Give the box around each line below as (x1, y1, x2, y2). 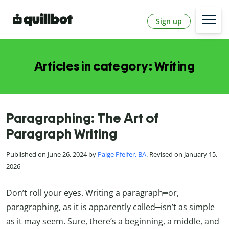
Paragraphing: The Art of (6, 110, 158, 126)
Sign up (156, 16, 182, 26)
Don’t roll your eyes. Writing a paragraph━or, (6, 187, 179, 198)
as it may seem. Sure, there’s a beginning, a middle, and (6, 215, 219, 227)
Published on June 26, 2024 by (6, 150, 98, 159)
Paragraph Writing (6, 126, 118, 142)
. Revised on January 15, (146, 150, 217, 159)
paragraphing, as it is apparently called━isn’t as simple (6, 201, 215, 213)
